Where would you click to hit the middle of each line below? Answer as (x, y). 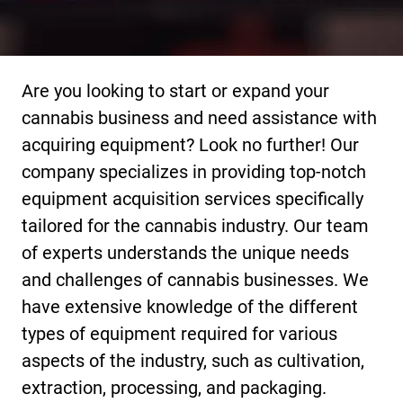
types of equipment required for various (180, 334)
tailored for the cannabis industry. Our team (196, 226)
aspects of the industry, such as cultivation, (193, 361)
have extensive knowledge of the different (190, 307)
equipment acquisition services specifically (193, 199)
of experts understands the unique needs (186, 253)
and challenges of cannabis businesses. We (196, 280)
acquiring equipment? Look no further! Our (191, 145)
